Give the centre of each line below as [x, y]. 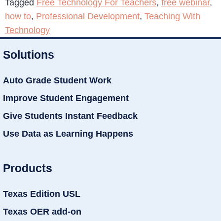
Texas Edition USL [42, 194]
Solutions [29, 55]
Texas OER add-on [42, 212]
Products [28, 168]
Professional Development [88, 16]
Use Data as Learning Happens [68, 133]
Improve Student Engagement [66, 98]
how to [18, 16]
